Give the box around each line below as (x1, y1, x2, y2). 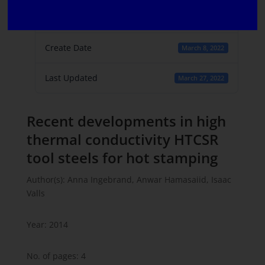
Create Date (44, 42, 92, 53)
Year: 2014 (26, 219, 68, 230)
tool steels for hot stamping (26, 148, 218, 167)
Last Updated (44, 72, 98, 83)
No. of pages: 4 (26, 250, 86, 261)
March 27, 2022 (178, 74, 225, 82)
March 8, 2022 (182, 44, 225, 52)
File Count (44, 12, 85, 23)
